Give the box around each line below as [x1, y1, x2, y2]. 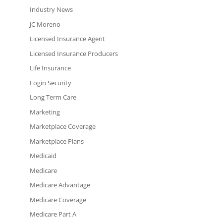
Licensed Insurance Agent [29, 34, 105, 44]
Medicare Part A [29, 210, 76, 219]
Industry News [29, 5, 73, 14]
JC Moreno [29, 19, 60, 29]
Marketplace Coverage [29, 122, 96, 131]
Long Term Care [29, 93, 76, 102]
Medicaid [29, 151, 56, 161]
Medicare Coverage [29, 195, 86, 204]
